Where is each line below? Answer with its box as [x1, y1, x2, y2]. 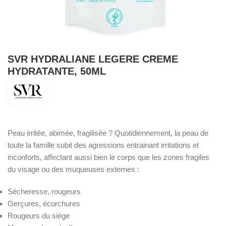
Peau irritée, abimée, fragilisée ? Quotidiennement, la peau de [8, 129, 208, 138]
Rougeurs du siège [8, 211, 70, 220]
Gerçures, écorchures [8, 199, 80, 208]
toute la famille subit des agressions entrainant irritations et [8, 141, 199, 150]
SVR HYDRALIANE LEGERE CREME [8, 53, 178, 65]
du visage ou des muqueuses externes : [8, 165, 139, 174]
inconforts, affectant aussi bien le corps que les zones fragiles [8, 153, 209, 162]
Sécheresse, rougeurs [8, 187, 81, 196]
